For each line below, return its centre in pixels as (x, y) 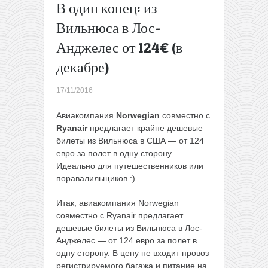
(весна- (244, 22)
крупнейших (201, 110)
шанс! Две (197, 73)
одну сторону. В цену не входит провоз (133, 253)
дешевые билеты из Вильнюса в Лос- (129, 228)
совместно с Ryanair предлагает (120, 216)
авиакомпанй (204, 135)
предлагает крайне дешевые (145, 128)
